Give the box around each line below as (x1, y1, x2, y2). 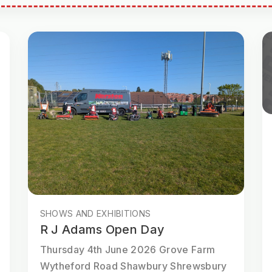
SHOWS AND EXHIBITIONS (39, 208, 151, 219)
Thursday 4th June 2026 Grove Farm (39, 243, 216, 256)
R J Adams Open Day (39, 222, 165, 237)
